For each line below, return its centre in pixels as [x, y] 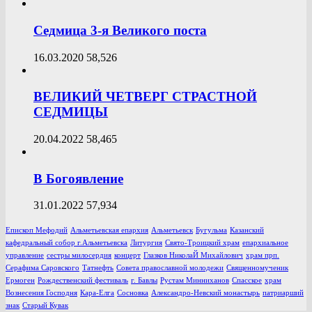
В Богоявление [78, 178]
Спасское [247, 281]
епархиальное [265, 243]
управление [25, 256]
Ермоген [20, 281]
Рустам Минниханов [195, 281]
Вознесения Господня [41, 293]
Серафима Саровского [42, 268]
